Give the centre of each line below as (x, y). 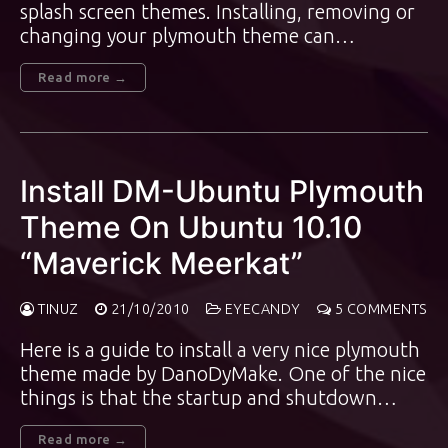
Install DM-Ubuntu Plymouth (222, 191)
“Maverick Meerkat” (161, 263)
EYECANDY (261, 309)
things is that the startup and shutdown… (208, 397)
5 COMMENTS (379, 309)
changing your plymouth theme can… (187, 35)
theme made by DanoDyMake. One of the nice (223, 373)
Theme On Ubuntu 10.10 (191, 227)
